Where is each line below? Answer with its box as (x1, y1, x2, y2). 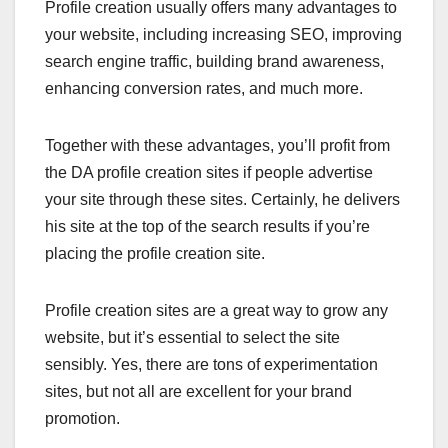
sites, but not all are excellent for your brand (45, 382, 352, 400)
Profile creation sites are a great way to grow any (45, 301, 388, 319)
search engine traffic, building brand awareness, (45, 52, 384, 70)
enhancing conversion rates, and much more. (45, 79, 367, 97)
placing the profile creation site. (45, 244, 265, 262)
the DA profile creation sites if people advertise (45, 163, 373, 181)
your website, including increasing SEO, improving (45, 25, 402, 43)
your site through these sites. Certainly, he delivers (45, 190, 400, 208)
